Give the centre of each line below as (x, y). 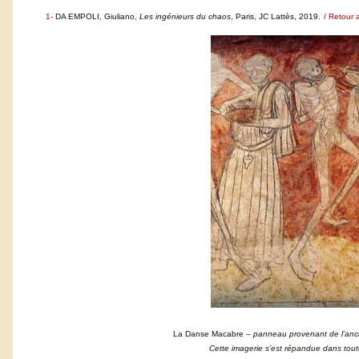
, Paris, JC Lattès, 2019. (276, 16)
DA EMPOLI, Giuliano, (97, 16)
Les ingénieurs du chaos (185, 16)
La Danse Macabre (210, 334)
